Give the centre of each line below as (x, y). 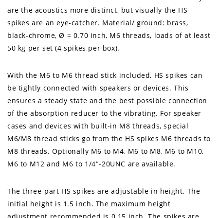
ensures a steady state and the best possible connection (108, 101)
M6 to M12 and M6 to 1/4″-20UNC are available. (92, 164)
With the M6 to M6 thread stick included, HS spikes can (105, 75)
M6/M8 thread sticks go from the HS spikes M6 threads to (109, 139)
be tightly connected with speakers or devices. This (98, 88)
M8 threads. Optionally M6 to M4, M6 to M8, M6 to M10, (106, 151)
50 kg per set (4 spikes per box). (64, 48)
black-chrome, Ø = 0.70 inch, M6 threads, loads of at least (109, 36)
